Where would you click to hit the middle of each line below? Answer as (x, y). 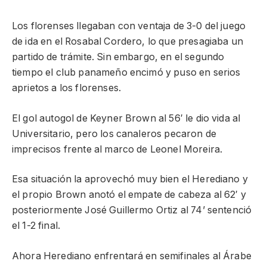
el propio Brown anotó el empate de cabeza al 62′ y (129, 195)
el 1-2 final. (36, 226)
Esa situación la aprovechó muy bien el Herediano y (130, 179)
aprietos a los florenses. (66, 88)
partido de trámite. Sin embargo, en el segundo (118, 57)
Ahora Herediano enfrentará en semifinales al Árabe (132, 256)
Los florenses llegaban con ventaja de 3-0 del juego (129, 26)
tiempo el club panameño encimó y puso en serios (126, 73)
